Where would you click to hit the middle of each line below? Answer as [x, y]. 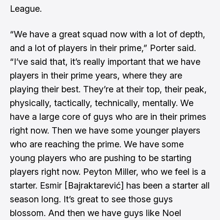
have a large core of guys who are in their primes [108, 117]
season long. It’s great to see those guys [91, 199]
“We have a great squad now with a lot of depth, [108, 34]
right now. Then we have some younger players [105, 130]
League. [26, 9]
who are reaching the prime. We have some [97, 144]
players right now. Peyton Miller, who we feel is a [108, 172]
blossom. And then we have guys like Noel [96, 213]
